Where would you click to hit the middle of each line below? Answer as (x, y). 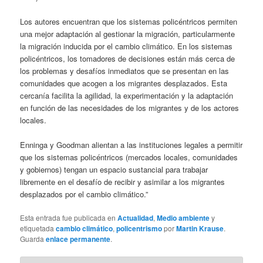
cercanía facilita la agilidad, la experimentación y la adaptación (127, 96)
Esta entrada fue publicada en (69, 218)
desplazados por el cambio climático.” (84, 194)
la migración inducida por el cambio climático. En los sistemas (127, 46)
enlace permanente (78, 239)
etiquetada (38, 228)
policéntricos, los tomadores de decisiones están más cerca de (128, 59)
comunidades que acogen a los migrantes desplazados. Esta (124, 83)
